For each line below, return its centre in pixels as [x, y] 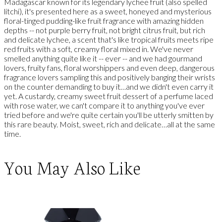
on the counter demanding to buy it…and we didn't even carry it [109, 87]
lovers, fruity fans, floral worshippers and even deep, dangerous [109, 68]
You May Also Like [72, 166]
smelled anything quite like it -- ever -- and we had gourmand [103, 58]
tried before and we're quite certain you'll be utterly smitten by [109, 115]
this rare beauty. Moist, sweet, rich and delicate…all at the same [110, 124]
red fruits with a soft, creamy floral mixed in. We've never [99, 49]
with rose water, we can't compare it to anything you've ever [104, 106]
